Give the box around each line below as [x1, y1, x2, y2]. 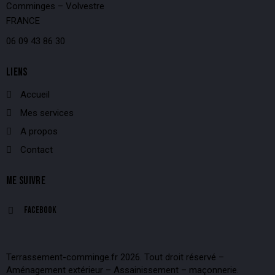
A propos [20, 126, 58, 137]
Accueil [20, 89, 50, 101]
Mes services [20, 107, 74, 119]
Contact [20, 144, 53, 156]
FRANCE [6, 15, 40, 27]
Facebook [23, 204, 56, 217]
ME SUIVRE [6, 174, 46, 188]
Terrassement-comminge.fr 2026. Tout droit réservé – [6, 251, 224, 263]
